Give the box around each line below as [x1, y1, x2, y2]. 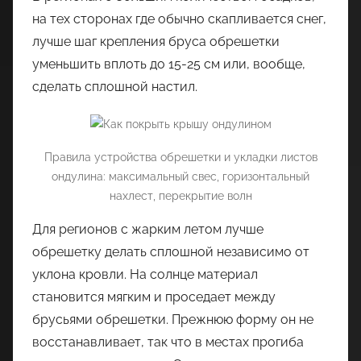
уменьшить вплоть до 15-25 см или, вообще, [32, 56, 305, 72]
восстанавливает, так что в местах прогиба [32, 334, 304, 351]
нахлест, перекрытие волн [109, 189, 252, 203]
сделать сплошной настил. [32, 78, 197, 94]
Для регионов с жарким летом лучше [32, 222, 263, 238]
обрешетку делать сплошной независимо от [32, 244, 309, 260]
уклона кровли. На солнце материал [32, 267, 258, 283]
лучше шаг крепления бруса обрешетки [32, 33, 280, 49]
